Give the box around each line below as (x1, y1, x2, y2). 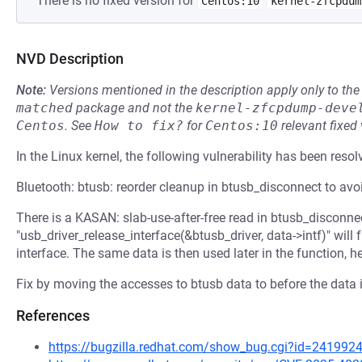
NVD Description (16, 50, 124, 67)
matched (16, 100, 73, 116)
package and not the (73, 100, 196, 116)
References (16, 307, 90, 324)
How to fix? (95, 118, 183, 133)
